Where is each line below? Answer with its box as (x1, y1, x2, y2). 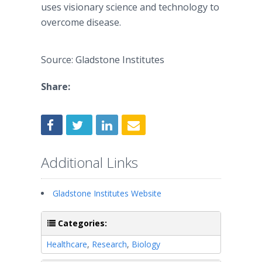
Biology (132, 238, 160, 250)
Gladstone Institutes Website (53, 187, 161, 199)
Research (92, 238, 127, 250)
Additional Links (41, 152, 138, 172)
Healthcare (46, 238, 87, 250)
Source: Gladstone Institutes (41, 53, 164, 66)
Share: (41, 80, 70, 93)
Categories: (56, 217, 107, 229)
